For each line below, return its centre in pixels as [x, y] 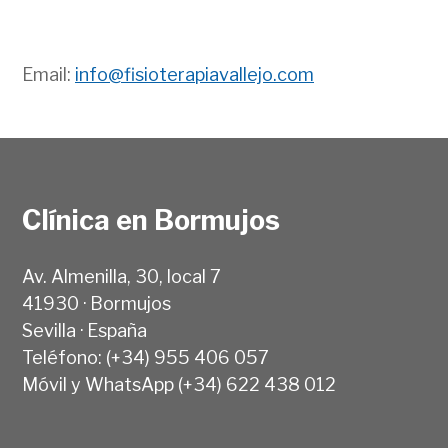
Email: [48, 75]
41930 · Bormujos [96, 304]
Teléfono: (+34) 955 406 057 [145, 358]
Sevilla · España [84, 331]
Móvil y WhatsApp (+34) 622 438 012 [179, 385]
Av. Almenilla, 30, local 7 [121, 277]
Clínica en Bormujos [151, 220]
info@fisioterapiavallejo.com [194, 75]
